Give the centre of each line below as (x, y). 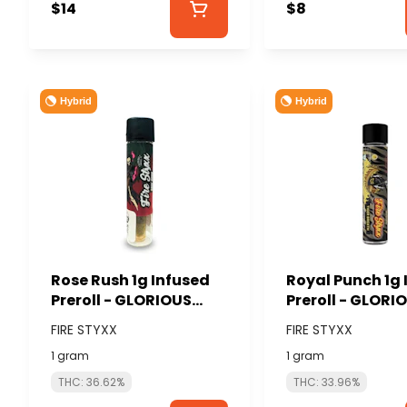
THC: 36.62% (91, 382)
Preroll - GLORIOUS (121, 300)
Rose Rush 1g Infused (130, 280)
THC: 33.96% (327, 382)
